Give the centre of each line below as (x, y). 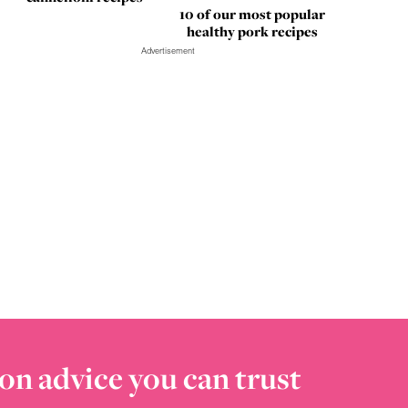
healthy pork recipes (252, 31)
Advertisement (168, 51)
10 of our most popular (252, 14)
